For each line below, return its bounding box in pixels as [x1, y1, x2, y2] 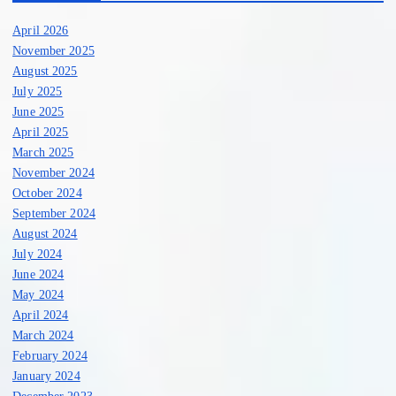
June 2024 [12, 266, 65, 281]
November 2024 [12, 164, 95, 179]
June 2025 [12, 103, 65, 118]
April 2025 [12, 124, 69, 139]
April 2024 [12, 307, 69, 322]
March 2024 [12, 327, 74, 342]
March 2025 [12, 144, 74, 159]
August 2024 [12, 225, 78, 240]
